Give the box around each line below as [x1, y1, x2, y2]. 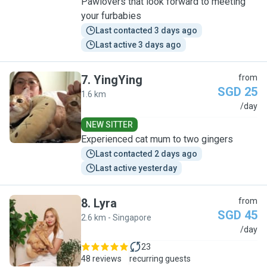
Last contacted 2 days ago [95, 149, 197, 159]
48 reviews [81, 254, 122, 263]
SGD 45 [218, 208, 257, 222]
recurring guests [129, 254, 191, 263]
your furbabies [81, 10, 141, 21]
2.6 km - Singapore [81, 213, 151, 222]
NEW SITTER [86, 120, 133, 129]
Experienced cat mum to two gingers [81, 133, 233, 145]
